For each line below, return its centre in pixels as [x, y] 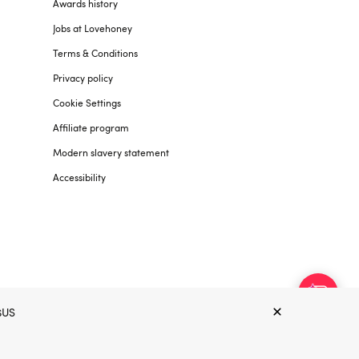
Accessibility [79, 177]
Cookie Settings [87, 103]
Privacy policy [83, 78]
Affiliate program [91, 127]
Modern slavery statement [111, 152]
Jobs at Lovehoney [93, 28]
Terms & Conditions [95, 53]
